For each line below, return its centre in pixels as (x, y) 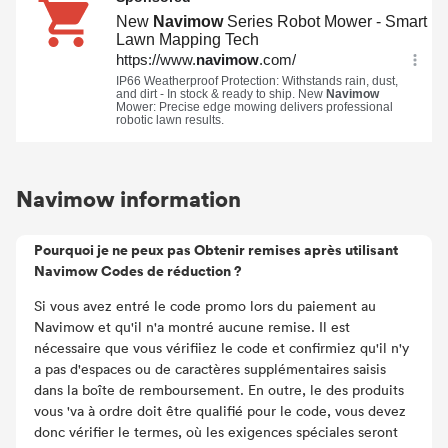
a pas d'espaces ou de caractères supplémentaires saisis (210, 368)
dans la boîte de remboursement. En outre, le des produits (219, 389)
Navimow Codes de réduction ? (138, 270)
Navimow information (128, 198)
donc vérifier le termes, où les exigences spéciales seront (216, 431)
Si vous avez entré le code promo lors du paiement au (205, 305)
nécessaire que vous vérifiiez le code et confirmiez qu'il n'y (221, 347)
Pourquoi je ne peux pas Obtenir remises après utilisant (216, 249)
